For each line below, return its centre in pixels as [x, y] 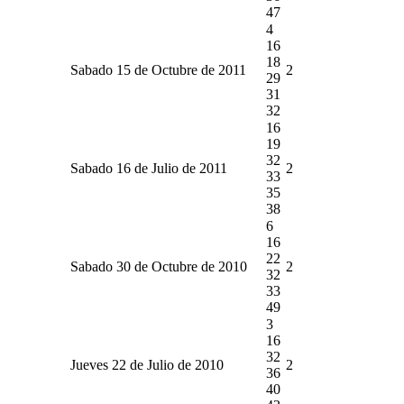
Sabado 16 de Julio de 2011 [149, 168]
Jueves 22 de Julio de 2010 [147, 364]
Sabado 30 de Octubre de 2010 [159, 266]
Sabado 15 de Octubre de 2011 [158, 69]
